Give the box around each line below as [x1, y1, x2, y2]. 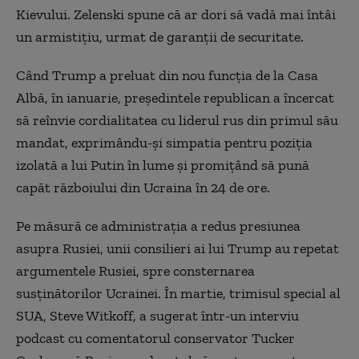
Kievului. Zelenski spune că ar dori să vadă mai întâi [16, 6, 336, 23]
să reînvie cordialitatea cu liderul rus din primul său [16, 111, 338, 129]
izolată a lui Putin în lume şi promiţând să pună [16, 156, 309, 174]
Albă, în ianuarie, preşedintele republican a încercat [16, 89, 334, 107]
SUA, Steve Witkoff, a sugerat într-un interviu [16, 307, 299, 325]
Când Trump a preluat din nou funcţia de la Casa [16, 67, 318, 84]
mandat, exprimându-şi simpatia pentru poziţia [16, 134, 313, 151]
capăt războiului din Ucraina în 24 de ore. [16, 179, 270, 196]
